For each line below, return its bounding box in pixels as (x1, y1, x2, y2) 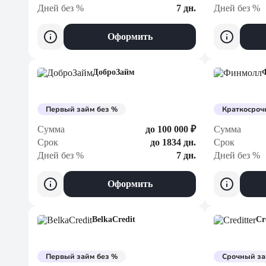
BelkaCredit (92, 215, 135, 224)
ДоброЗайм (93, 68, 135, 77)
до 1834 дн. (150, 137, 196, 147)
